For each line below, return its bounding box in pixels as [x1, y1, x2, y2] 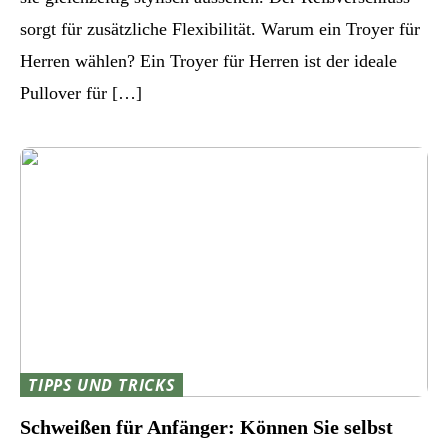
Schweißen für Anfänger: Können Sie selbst [20, 415, 393, 438]
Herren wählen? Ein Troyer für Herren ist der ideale [20, 51, 397, 72]
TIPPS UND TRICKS [28, 374, 175, 397]
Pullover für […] [20, 83, 142, 104]
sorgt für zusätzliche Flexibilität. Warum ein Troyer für [20, 19, 420, 40]
